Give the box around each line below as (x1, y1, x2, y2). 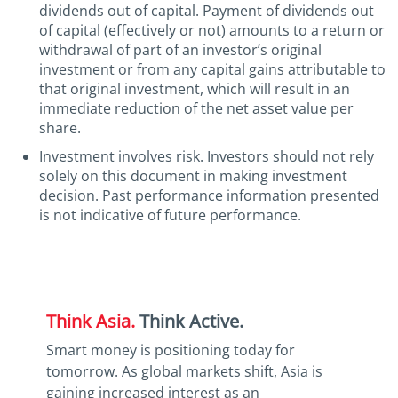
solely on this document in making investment (39, 166, 347, 187)
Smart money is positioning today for (46, 340, 295, 361)
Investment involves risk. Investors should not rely (39, 147, 374, 167)
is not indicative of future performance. (39, 205, 301, 226)
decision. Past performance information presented (39, 186, 379, 206)
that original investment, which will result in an (39, 79, 350, 99)
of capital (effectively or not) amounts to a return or (39, 20, 385, 41)
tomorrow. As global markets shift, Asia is (46, 362, 322, 382)
